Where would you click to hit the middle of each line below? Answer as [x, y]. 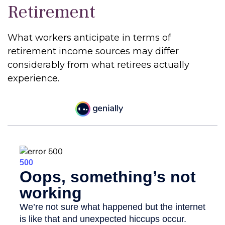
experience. [33, 78]
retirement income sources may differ [93, 51]
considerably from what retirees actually [98, 65]
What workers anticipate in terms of [89, 38]
